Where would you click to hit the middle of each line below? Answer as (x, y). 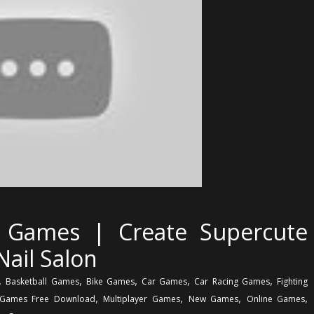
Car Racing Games (232, 281)
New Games (213, 299)
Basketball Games (42, 281)
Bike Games (110, 281)
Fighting (292, 281)
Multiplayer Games (142, 299)
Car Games (165, 281)
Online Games (276, 299)
